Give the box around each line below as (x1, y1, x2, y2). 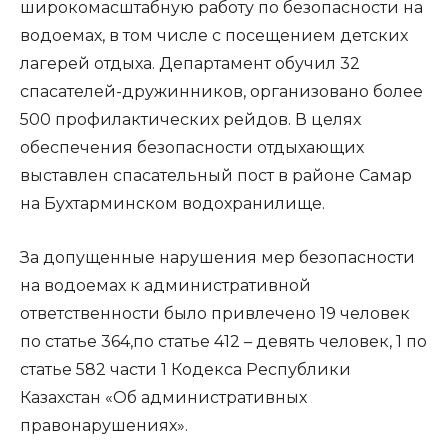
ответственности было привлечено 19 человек (20, 304, 410, 323)
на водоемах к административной (20, 276, 311, 295)
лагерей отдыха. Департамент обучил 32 (20, 54, 360, 73)
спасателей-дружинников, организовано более (20, 82, 423, 101)
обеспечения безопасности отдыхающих (20, 138, 364, 157)
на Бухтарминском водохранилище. (20, 194, 325, 213)
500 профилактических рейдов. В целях (20, 110, 361, 129)
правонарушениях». (20, 416, 188, 435)
